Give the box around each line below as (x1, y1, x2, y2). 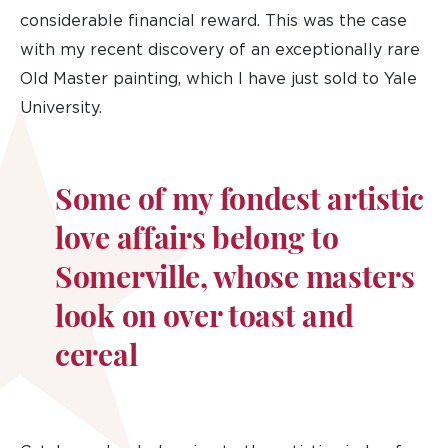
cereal (55, 343, 138, 374)
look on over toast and (55, 304, 354, 335)
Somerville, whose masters (55, 265, 415, 296)
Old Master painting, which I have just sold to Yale (20, 71, 417, 87)
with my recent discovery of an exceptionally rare (20, 42, 420, 58)
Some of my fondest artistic (55, 187, 424, 218)
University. (20, 100, 102, 116)
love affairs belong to (55, 226, 339, 257)
